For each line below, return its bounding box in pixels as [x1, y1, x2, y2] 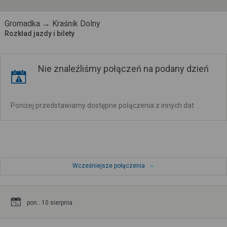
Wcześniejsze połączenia [72, 162, 145, 169]
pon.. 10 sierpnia [27, 199, 72, 206]
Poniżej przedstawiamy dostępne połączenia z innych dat [11, 101, 194, 109]
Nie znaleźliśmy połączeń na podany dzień [38, 63, 209, 74]
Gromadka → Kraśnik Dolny [4, 19, 100, 28]
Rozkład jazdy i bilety [4, 29, 74, 37]
